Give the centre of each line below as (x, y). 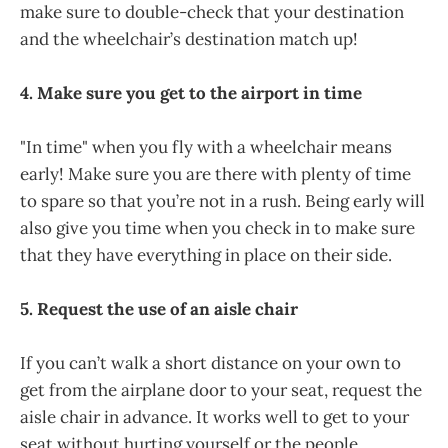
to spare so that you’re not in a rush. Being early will (222, 201)
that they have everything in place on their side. (206, 255)
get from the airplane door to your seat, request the (221, 390)
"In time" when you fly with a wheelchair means (206, 147)
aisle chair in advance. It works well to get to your (214, 417)
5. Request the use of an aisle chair (159, 309)
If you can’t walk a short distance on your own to (210, 363)
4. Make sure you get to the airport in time (191, 92)
